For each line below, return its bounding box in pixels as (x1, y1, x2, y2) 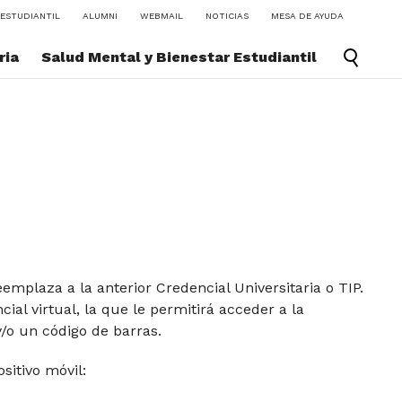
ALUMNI (82, 11, 118, 21)
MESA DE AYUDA (270, 11, 344, 21)
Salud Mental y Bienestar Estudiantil (40, 48, 317, 66)
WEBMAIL (139, 11, 183, 21)
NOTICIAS (205, 11, 249, 21)
